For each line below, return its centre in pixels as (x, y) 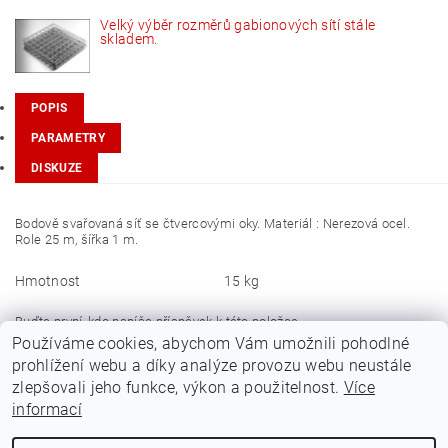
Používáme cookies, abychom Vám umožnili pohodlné (211, 343)
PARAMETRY (68, 138)
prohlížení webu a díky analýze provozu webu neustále (212, 365)
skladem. (129, 40)
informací (47, 409)
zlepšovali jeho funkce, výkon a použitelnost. (178, 387)
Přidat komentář (99, 362)
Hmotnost (48, 281)
